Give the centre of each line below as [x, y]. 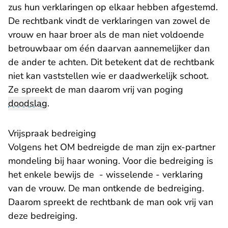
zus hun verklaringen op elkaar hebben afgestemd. [113, 7]
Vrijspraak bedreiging [52, 134]
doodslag [28, 104]
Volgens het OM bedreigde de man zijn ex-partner [112, 147]
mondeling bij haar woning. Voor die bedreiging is [111, 161]
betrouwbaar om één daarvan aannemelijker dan [109, 49]
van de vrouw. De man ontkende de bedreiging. [106, 189]
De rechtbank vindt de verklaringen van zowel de [109, 21]
